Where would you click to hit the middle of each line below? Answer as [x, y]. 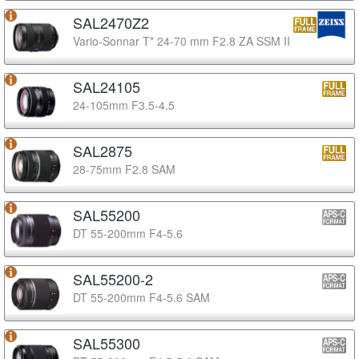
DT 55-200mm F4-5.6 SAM [141, 297]
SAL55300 [107, 343]
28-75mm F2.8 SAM [124, 169]
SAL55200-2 [113, 278]
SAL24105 [107, 86]
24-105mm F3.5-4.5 [124, 105]
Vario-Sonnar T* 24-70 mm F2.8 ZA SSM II [182, 40]
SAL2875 [103, 150]
